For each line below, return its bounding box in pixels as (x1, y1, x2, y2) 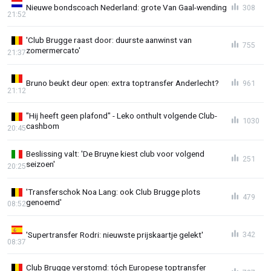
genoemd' (26, 197, 62, 207)
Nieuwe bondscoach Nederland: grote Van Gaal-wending (26, 2, 227, 13)
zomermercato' (26, 45, 80, 56)
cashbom (26, 121, 59, 131)
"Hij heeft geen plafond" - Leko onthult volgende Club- (26, 111, 217, 121)
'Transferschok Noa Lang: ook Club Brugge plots (26, 186, 200, 197)
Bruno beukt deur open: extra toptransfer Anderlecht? (26, 78, 219, 88)
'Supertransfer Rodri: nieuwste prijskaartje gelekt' (26, 229, 203, 240)
